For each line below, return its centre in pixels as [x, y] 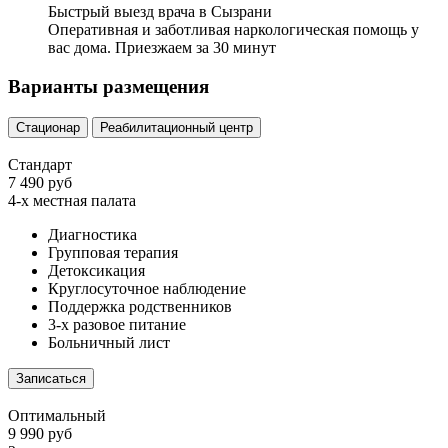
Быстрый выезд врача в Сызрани [160, 12]
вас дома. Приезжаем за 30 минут [162, 48]
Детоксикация [96, 270]
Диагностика [92, 234]
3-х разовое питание [117, 324]
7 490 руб [40, 182]
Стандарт [40, 164]
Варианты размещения [108, 87]
